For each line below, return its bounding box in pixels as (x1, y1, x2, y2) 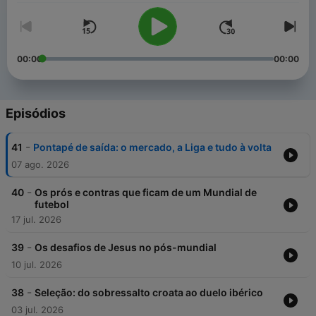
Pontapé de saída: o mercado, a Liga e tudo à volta (33, 141, 272, 154)
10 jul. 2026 (11, 259, 62, 271)
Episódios (6, 106, 66, 121)
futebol (35, 198, 69, 211)
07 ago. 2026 (11, 159, 69, 171)
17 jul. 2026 (11, 214, 61, 226)
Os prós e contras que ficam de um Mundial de (35, 186, 257, 199)
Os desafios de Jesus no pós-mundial (35, 241, 217, 254)
